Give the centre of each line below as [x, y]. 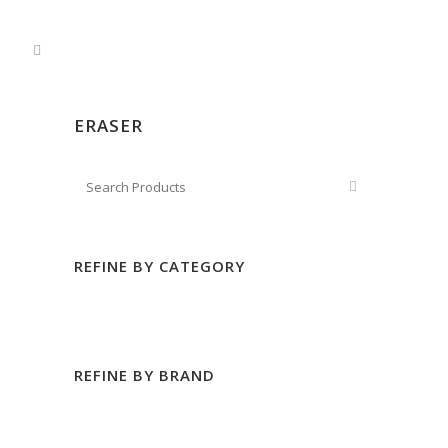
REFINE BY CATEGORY [159, 266]
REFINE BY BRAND [144, 375]
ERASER [108, 125]
